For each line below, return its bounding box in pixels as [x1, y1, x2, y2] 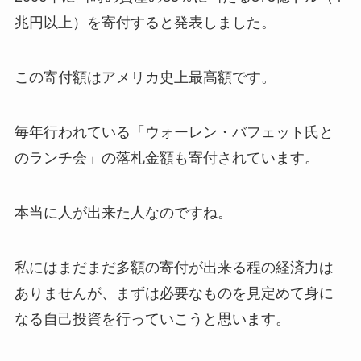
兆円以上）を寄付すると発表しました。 [14, 15, 276, 31]
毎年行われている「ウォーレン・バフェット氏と [14, 123, 334, 140]
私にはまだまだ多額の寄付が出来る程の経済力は [14, 259, 334, 276]
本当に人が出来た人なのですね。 [14, 204, 232, 221]
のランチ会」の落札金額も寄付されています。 [14, 149, 319, 166]
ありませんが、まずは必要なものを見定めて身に [14, 284, 334, 301]
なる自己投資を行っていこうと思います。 [14, 310, 290, 327]
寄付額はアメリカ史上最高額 [43, 69, 232, 86]
